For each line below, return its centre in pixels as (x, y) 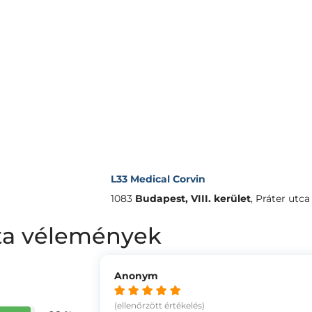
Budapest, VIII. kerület (193, 198)
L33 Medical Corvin (158, 179)
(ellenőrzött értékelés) (159, 305)
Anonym (136, 276)
